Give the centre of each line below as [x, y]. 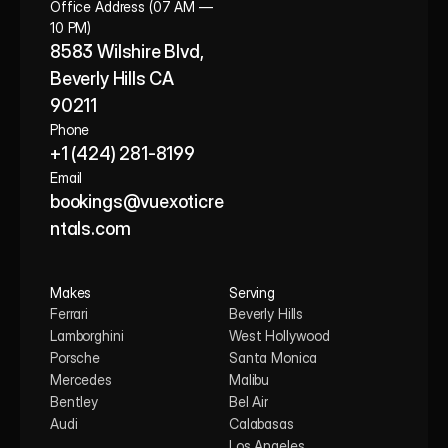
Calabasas [261, 423]
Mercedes [81, 379]
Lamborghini [87, 335]
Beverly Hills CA [112, 78]
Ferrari [69, 313]
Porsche [75, 357]
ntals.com [90, 228]
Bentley [74, 401]
